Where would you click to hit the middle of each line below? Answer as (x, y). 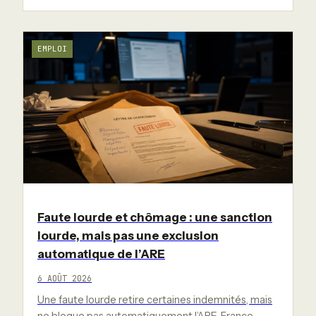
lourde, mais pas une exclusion (128, 236)
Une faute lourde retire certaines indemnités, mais (155, 300)
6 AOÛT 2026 (65, 279)
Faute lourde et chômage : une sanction (155, 218)
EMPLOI (52, 49)
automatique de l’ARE (101, 254)
